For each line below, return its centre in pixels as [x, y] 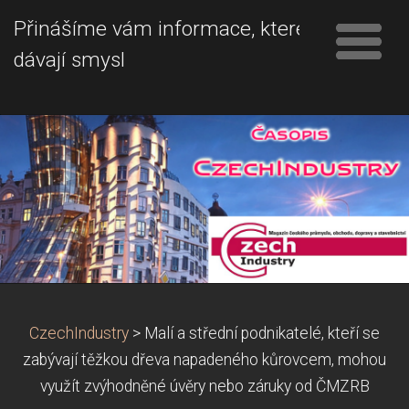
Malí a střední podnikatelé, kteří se [262, 333]
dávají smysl [69, 60]
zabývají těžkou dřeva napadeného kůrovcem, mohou [204, 359]
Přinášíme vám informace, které [160, 29]
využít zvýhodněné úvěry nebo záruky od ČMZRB [204, 386]
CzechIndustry [79, 333]
